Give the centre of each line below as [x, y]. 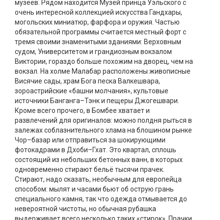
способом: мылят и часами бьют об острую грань [94, 189]
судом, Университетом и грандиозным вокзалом [93, 52]
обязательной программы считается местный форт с [100, 32]
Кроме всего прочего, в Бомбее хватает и [82, 110]
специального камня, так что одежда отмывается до [101, 199]
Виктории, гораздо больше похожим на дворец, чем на [104, 61]
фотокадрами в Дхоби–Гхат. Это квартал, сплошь [96, 150]
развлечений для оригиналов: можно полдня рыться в [103, 120]
